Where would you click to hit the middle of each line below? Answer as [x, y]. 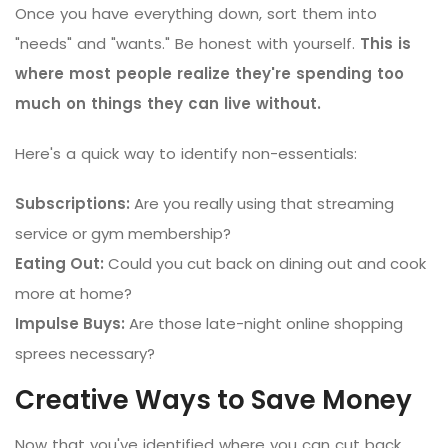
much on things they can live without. [168, 103]
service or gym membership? [123, 233]
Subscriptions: [72, 203]
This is [385, 43]
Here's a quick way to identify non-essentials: [186, 153]
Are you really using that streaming [262, 203]
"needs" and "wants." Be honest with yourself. [187, 43]
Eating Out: [59, 263]
